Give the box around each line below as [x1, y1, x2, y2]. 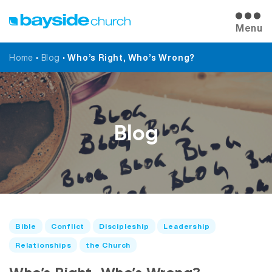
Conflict [50, 221, 85, 231]
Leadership [163, 221, 210, 231]
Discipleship [99, 221, 149, 231]
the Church [86, 240, 131, 250]
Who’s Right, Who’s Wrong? [67, 51, 195, 64]
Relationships [15, 240, 72, 250]
